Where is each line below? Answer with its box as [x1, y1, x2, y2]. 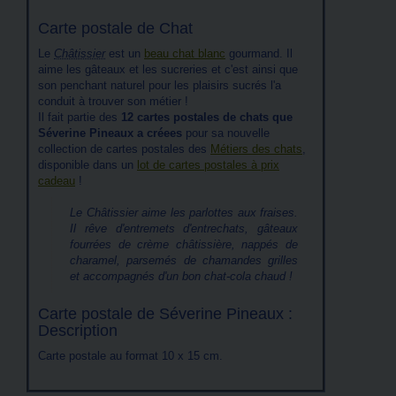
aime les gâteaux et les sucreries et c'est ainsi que [38, 63, 298, 76]
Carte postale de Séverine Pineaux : [38, 305, 293, 323]
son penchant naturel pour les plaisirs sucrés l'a [38, 79, 281, 92]
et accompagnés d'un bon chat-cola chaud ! [70, 270, 293, 283]
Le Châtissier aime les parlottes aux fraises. [70, 206, 298, 219]
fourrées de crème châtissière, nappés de [70, 238, 298, 251]
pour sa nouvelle [182, 126, 270, 140]
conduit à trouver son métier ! [38, 95, 188, 108]
